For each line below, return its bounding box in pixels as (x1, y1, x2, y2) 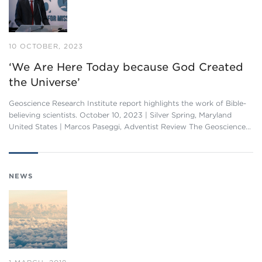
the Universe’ (9, 76, 80, 88)
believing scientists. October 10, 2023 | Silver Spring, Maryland (9, 111, 232, 119)
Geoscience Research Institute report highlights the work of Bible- (9, 99, 246, 108)
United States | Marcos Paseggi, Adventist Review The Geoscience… (9, 122, 251, 131)
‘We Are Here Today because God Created (9, 61, 243, 73)
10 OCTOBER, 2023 (9, 42, 83, 50)
